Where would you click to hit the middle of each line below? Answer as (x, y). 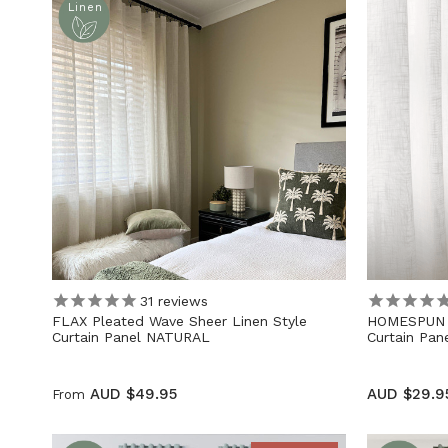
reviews (180, 300)
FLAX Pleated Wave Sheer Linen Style (179, 321)
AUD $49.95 (133, 394)
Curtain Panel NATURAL (131, 337)
